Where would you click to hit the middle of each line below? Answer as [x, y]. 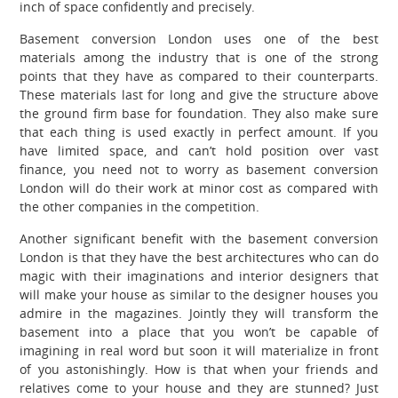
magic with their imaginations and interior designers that [199, 275]
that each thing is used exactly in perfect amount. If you [199, 131]
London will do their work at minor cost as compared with [199, 187]
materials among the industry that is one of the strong [199, 57]
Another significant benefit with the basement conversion [199, 238]
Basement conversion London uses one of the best [199, 38]
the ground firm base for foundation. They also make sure [199, 113]
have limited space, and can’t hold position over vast [199, 150]
